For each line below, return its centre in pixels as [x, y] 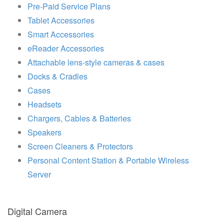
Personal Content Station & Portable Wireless [108, 160]
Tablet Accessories [61, 20]
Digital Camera [37, 211]
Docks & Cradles [57, 76]
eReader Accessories [66, 48]
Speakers [44, 132]
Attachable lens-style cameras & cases [96, 62]
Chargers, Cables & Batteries [79, 118]
